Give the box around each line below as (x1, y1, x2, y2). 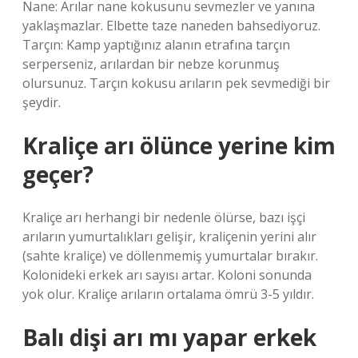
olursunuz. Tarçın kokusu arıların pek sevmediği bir (22, 74, 330, 92)
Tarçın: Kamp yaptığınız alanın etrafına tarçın (22, 36, 290, 54)
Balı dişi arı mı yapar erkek (22, 322, 316, 352)
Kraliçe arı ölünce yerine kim (22, 130, 336, 161)
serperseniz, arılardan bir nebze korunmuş (22, 55, 280, 73)
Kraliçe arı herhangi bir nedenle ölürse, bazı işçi (22, 209, 305, 226)
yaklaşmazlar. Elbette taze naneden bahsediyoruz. (22, 17, 320, 34)
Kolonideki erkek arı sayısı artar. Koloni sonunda (22, 266, 312, 284)
